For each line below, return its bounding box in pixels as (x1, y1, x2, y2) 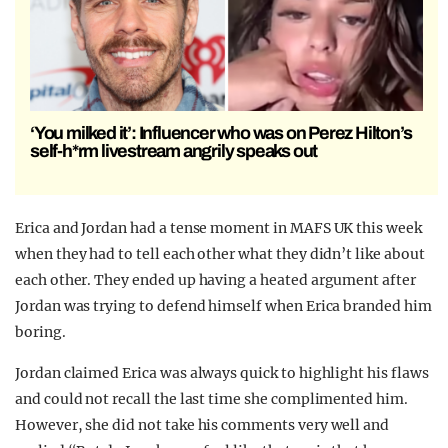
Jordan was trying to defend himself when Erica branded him (15, 296, 432, 315)
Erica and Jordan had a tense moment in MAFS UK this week (15, 218, 422, 237)
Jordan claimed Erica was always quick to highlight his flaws (15, 363, 429, 382)
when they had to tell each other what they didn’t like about (15, 244, 425, 263)
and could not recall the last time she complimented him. (15, 389, 408, 408)
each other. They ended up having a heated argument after (15, 270, 416, 289)
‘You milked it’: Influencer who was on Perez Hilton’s (30, 122, 412, 143)
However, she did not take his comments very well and (15, 415, 390, 434)
